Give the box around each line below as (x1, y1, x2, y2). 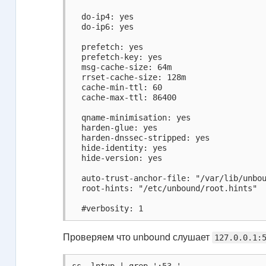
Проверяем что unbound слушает (63, 230, 213, 244)
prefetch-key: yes (72, 52, 163, 62)
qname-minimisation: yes (72, 112, 191, 122)
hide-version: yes (72, 153, 163, 163)
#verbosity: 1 (72, 203, 144, 213)
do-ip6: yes (72, 21, 134, 31)
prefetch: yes (72, 42, 144, 52)
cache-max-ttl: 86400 (72, 92, 177, 102)
